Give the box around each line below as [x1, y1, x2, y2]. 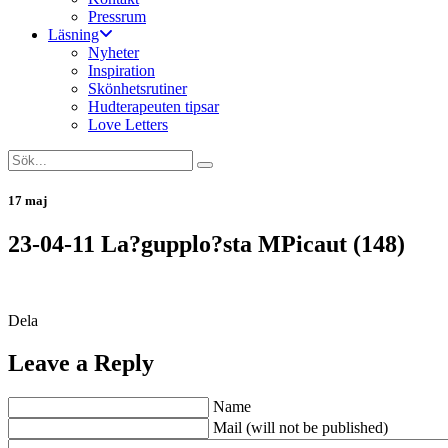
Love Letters [88, 116, 168, 133]
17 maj [8, 193, 47, 209]
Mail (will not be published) [213, 419, 388, 437]
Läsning [48, 26, 99, 43]
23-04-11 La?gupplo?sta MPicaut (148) [8, 231, 405, 258]
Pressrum [88, 8, 146, 25]
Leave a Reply [8, 350, 154, 377]
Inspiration [88, 62, 155, 79]
